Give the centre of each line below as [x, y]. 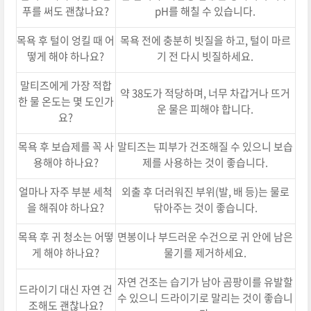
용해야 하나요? [66, 162]
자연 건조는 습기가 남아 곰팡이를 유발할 [205, 281]
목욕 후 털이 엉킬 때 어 [66, 40]
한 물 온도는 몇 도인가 [66, 101]
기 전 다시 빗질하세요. [205, 56]
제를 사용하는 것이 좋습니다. [205, 162]
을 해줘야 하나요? [66, 207]
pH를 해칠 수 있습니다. [205, 11]
